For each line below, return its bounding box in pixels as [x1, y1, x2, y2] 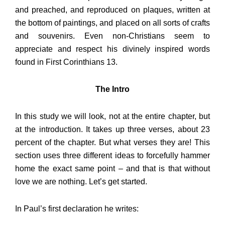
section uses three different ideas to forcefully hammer [15, 151, 210, 160]
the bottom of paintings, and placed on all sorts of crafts [15, 19, 210, 28]
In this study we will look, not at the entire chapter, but [15, 112, 210, 121]
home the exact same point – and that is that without [15, 164, 210, 173]
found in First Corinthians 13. [15, 58, 118, 67]
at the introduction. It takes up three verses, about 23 [15, 125, 210, 134]
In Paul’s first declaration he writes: [15, 204, 139, 213]
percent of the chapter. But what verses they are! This [15, 138, 210, 147]
